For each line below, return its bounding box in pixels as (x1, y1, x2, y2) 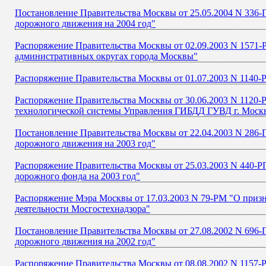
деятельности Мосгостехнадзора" (15, 204, 150, 214)
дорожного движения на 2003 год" (15, 138, 156, 148)
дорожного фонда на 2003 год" (15, 171, 140, 181)
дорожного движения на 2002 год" (15, 236, 156, 246)
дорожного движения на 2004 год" (15, 18, 156, 28)
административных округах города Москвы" (15, 51, 198, 61)
